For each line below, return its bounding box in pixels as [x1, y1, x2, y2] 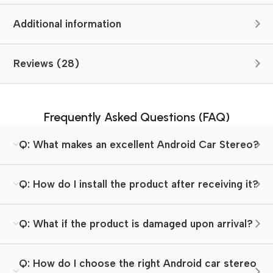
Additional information [13, 17, 121, 30]
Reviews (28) [13, 57, 79, 69]
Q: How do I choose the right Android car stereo [19, 257, 257, 269]
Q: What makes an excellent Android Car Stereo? [19, 138, 259, 151]
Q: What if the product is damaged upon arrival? [19, 217, 253, 230]
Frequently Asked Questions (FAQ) [43, 109, 230, 124]
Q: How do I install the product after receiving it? [19, 177, 258, 190]
